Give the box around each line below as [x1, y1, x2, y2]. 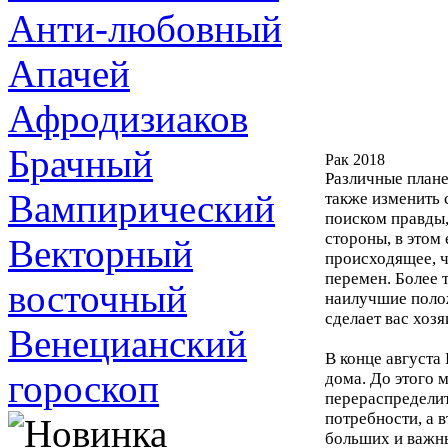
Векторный [8, 232, 193, 275]
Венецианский [8, 322, 247, 365]
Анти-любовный [8, 7, 282, 50]
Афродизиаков [8, 97, 248, 140]
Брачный [8, 142, 153, 185]
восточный [8, 277, 187, 320]
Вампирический [8, 187, 275, 230]
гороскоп [8, 367, 159, 410]
